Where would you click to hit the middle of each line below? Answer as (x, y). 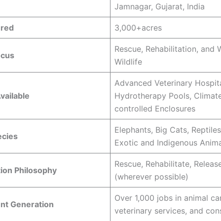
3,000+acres (138, 27)
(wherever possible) (151, 176)
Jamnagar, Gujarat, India (160, 6)
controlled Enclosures (155, 108)
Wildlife (128, 61)
